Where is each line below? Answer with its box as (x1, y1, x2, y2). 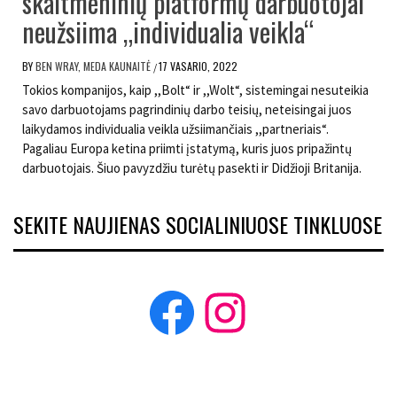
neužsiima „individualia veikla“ (22, 12, 314, 52)
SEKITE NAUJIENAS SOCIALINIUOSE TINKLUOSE (13, 208, 382, 241)
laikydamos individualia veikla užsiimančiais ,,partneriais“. (22, 121, 329, 138)
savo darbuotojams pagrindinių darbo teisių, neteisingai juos (22, 101, 352, 119)
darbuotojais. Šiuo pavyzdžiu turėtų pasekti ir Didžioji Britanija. (22, 160, 362, 177)
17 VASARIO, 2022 (159, 58, 237, 74)
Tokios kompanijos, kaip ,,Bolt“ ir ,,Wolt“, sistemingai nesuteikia (22, 82, 369, 99)
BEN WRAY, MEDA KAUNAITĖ (35, 58, 153, 74)
